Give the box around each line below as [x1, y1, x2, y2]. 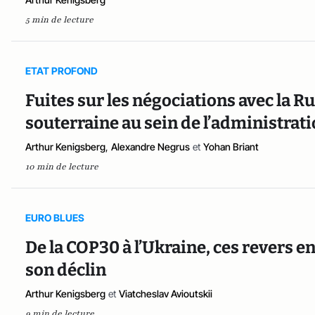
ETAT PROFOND [25, 65, 98, 77]
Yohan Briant [203, 141, 259, 153]
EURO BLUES [25, 212, 84, 224]
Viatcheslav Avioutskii [119, 288, 212, 300]
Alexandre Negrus [111, 141, 190, 153]
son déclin [25, 260, 106, 280]
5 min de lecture [25, 14, 94, 25]
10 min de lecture [25, 161, 98, 172]
